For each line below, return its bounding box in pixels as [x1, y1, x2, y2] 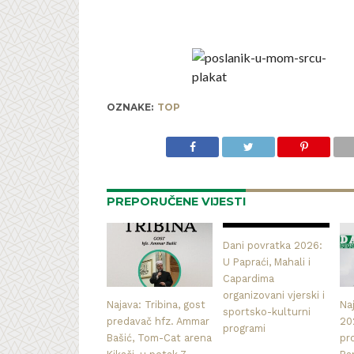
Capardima [223, 273, 275, 284]
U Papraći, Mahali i [223, 256, 311, 268]
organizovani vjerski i [223, 289, 326, 301]
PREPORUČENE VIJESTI [106, 194, 246, 209]
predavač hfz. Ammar [106, 314, 209, 327]
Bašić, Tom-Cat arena [106, 331, 212, 344]
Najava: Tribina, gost [106, 298, 205, 311]
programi [223, 322, 266, 334]
